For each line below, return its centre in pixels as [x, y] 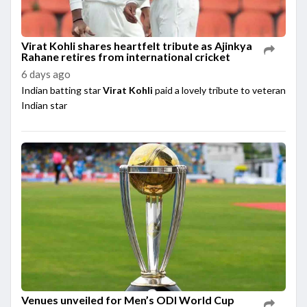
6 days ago [46, 74]
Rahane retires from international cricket [126, 56]
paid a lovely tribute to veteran [219, 90]
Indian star [44, 105]
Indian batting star [62, 90]
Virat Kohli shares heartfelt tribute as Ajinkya [137, 45]
